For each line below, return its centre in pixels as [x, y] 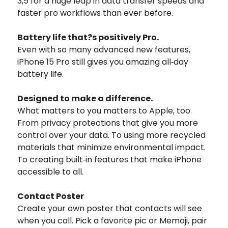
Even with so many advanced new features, [104, 49]
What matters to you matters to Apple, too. [105, 110]
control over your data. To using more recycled [111, 135]
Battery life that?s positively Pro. [88, 37]
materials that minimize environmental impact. [111, 147]
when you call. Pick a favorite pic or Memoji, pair [112, 220]
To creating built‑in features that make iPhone [109, 159]
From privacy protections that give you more [108, 123]
